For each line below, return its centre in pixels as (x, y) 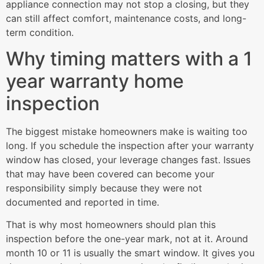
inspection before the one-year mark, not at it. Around (127, 239)
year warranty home (95, 81)
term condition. (40, 32)
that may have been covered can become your (110, 174)
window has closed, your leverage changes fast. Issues (128, 159)
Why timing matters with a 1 (129, 58)
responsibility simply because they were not (104, 188)
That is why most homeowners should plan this (111, 225)
